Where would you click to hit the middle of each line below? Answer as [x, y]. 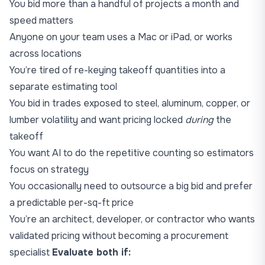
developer [119, 219]
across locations [46, 54]
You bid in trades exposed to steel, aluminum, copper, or [130, 103]
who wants [230, 219]
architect [72, 219]
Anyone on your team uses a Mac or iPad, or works [121, 37]
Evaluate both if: [91, 252]
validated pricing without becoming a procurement [119, 236]
